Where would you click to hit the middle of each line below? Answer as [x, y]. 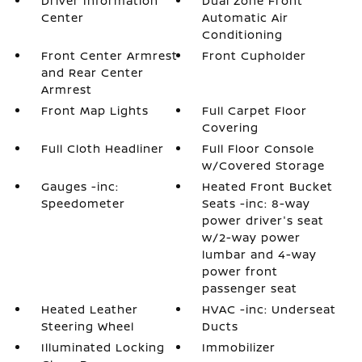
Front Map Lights [95, 110]
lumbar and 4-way [260, 254]
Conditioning [243, 34]
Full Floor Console [259, 148]
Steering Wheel [87, 326]
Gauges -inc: [80, 186]
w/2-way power [252, 237]
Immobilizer [239, 347]
